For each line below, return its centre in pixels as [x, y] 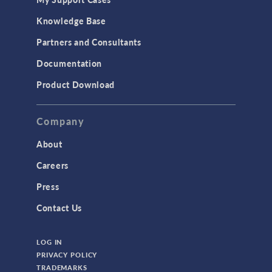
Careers [53, 165]
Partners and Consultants [89, 42]
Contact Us [59, 208]
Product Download [76, 85]
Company [61, 121]
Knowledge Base [71, 21]
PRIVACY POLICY [67, 255]
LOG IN [50, 242]
